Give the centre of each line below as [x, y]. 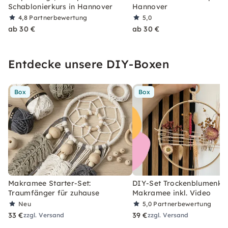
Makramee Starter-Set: [50, 183]
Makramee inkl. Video [172, 193]
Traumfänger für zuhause [54, 193]
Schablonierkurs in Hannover [61, 6]
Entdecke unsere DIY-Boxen [89, 64]
